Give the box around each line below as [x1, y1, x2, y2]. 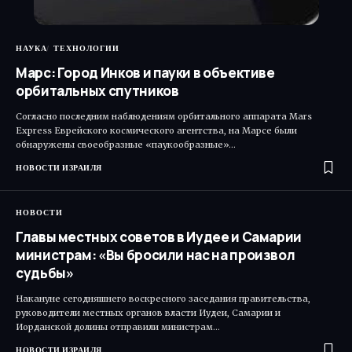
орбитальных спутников [16, 82, 179, 101]
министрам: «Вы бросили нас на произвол [16, 246, 295, 265]
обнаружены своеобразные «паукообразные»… [16, 139, 236, 151]
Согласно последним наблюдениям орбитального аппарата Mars [16, 111, 312, 123]
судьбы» [16, 264, 74, 283]
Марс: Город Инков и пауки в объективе [16, 64, 275, 82]
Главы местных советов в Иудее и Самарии [16, 228, 302, 247]
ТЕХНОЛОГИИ [53, 42, 119, 55]
